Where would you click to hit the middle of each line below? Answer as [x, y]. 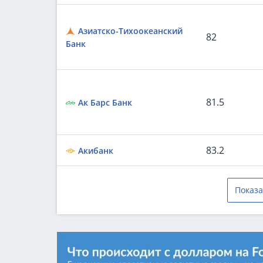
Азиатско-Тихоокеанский [130, 31]
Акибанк [96, 151]
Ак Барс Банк [105, 102]
